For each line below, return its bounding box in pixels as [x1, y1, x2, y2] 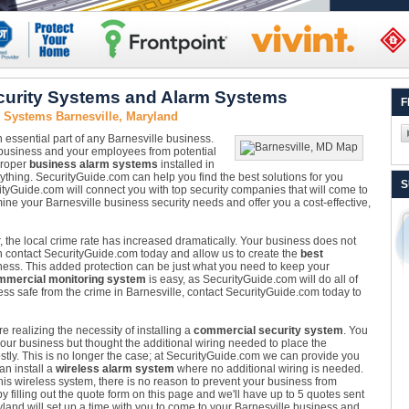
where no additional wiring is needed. [173, 362, 363, 375]
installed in [157, 158, 215, 171]
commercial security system [193, 324, 343, 337]
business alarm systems [28, 158, 158, 171]
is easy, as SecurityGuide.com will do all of [145, 273, 358, 286]
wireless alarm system [55, 362, 174, 375]
